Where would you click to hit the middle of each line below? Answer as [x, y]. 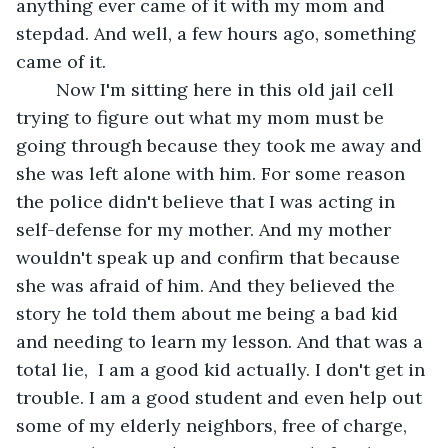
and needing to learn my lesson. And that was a [222, 341]
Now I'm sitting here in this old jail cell [46, 89]
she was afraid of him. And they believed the [208, 285]
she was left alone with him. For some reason [213, 173]
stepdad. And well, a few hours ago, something [218, 33]
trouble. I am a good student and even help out [221, 397]
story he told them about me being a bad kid [209, 313]
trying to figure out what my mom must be [202, 117]
